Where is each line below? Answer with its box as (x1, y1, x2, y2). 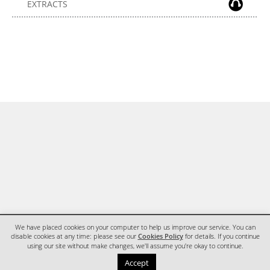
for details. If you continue (183, 232, 260, 241)
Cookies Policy (137, 232, 183, 241)
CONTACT (56, 255, 99, 267)
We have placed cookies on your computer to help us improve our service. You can (14, 222, 256, 231)
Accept (124, 257, 149, 268)
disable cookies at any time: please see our (10, 232, 138, 241)
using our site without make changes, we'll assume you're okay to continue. (27, 242, 243, 250)
